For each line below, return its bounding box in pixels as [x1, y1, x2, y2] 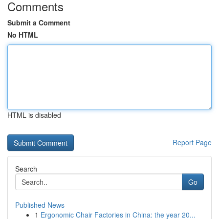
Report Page [173, 137, 212, 147]
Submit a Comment [7, 18, 70, 27]
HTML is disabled [7, 110, 61, 120]
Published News [15, 200, 65, 210]
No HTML [7, 30, 38, 40]
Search [15, 164, 37, 174]
